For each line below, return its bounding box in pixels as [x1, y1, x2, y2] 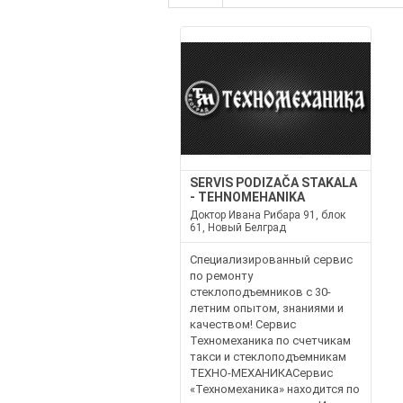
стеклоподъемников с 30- [189, 285, 331, 299]
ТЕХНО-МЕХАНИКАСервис [189, 366, 333, 380]
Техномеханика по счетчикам [189, 334, 351, 347]
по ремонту [189, 269, 253, 282]
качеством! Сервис [189, 318, 296, 331]
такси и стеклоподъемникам [189, 350, 346, 363]
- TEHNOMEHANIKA [189, 190, 305, 204]
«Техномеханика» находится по [189, 382, 360, 396]
